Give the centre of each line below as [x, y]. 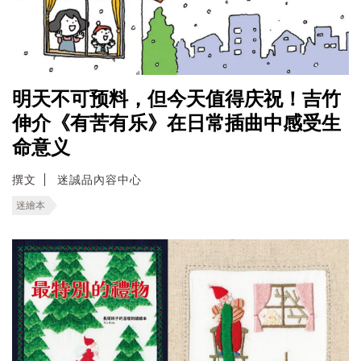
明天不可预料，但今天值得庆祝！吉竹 [176, 99]
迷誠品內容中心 [100, 179]
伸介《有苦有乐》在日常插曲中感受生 [176, 123]
